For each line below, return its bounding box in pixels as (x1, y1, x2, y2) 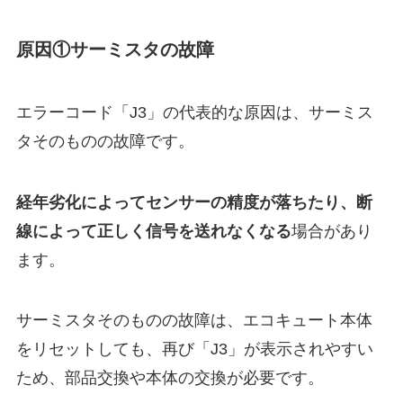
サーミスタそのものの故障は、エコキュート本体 (15, 311, 372, 330)
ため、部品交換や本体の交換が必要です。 (15, 369, 324, 388)
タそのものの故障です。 (15, 131, 194, 150)
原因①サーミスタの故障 (15, 40, 214, 60)
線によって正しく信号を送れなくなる (15, 221, 291, 240)
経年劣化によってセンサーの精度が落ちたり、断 (15, 193, 372, 211)
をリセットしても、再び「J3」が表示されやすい (15, 340, 373, 359)
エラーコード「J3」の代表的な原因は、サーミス (15, 103, 373, 121)
